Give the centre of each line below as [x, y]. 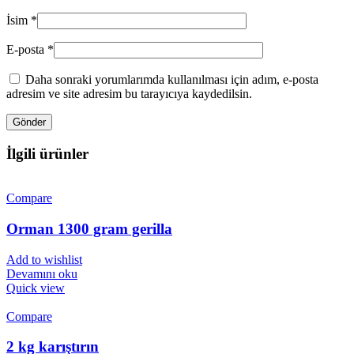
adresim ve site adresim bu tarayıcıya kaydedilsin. [129, 93]
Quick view [36, 288]
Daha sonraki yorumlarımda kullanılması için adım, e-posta [172, 79]
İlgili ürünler [47, 153]
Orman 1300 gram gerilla [89, 228]
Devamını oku [42, 273]
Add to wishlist [44, 259]
